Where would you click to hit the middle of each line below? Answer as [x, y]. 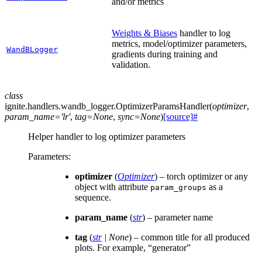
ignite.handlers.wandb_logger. [60, 106]
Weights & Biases [144, 33]
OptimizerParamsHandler [163, 106]
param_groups [178, 187]
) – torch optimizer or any [201, 176]
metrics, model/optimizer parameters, [179, 43]
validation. [131, 64]
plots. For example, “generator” [133, 247]
